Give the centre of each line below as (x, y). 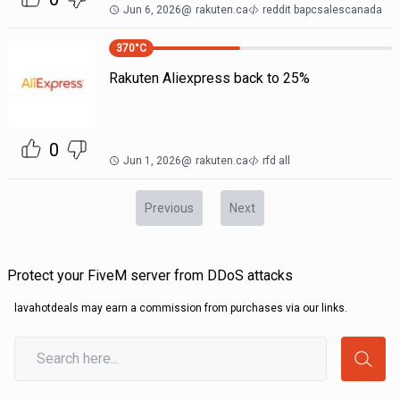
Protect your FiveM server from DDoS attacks (150, 275)
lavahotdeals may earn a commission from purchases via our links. (181, 308)
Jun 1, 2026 (152, 161)
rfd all (276, 161)
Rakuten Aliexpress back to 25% (209, 78)
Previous (169, 208)
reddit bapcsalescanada (322, 10)
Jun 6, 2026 (152, 10)
